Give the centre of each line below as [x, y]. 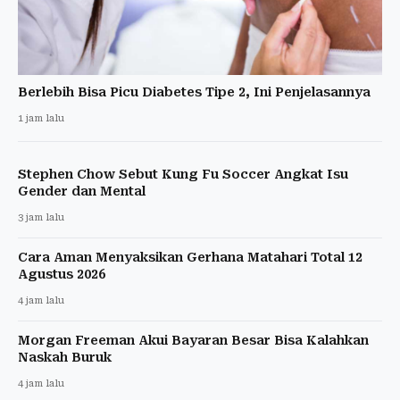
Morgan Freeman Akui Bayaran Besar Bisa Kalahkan [193, 341]
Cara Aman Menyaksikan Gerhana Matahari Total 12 [190, 258]
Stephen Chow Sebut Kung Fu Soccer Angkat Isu [183, 175]
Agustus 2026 [62, 275]
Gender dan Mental [82, 192]
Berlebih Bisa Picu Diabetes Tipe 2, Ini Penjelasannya [194, 92]
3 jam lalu [41, 218]
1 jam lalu [41, 119]
